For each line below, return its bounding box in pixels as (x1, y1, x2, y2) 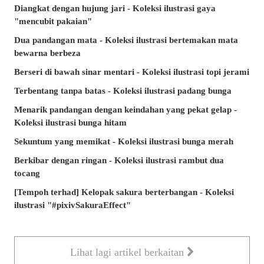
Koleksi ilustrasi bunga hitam (14, 117, 127, 127)
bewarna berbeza (14, 48, 81, 58)
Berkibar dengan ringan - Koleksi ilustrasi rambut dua (14, 155, 224, 165)
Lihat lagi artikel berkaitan (70, 246, 187, 258)
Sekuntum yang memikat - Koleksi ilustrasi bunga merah (14, 136, 233, 146)
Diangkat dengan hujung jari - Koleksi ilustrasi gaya (14, 3, 216, 13)
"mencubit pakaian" (14, 16, 92, 26)
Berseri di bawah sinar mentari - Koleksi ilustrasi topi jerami (14, 67, 249, 77)
